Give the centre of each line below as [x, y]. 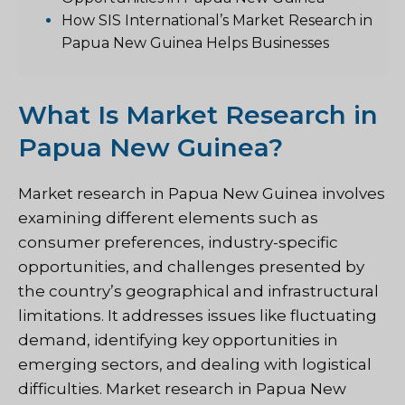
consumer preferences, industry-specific [178, 243]
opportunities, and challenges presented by [191, 267]
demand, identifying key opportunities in [178, 340]
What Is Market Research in [198, 115]
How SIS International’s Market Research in [217, 20]
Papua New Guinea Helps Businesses [195, 42]
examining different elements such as [168, 218]
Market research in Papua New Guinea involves [202, 194]
